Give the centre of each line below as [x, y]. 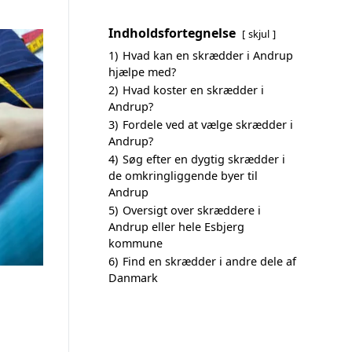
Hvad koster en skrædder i [193, 90]
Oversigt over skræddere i [192, 210]
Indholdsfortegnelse [172, 33]
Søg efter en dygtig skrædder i [204, 159]
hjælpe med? [142, 72]
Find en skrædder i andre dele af [209, 261]
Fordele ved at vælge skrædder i [208, 125]
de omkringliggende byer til [183, 176]
